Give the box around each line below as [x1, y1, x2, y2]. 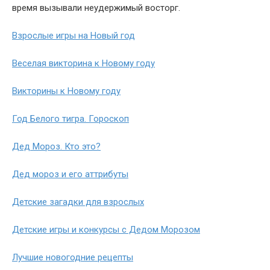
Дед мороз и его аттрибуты [12, 169, 128, 180]
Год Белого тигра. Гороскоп [12, 113, 129, 124]
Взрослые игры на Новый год [12, 30, 135, 41]
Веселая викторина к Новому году [12, 58, 155, 69]
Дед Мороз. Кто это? [12, 141, 101, 152]
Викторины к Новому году [12, 86, 121, 96]
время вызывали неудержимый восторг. [12, 2, 180, 13]
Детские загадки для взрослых [12, 196, 144, 207]
